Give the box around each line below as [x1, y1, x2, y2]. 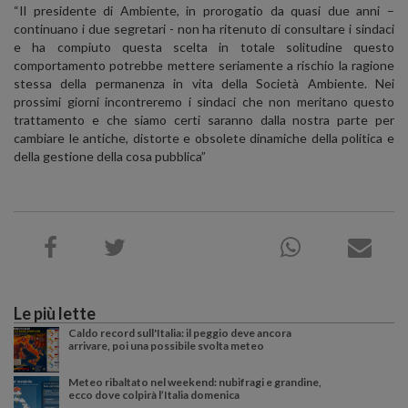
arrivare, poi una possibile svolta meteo [68, 339, 264, 353]
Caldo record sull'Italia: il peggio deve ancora [68, 326, 291, 341]
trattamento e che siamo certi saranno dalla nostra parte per [14, 112, 394, 128]
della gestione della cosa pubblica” [14, 148, 206, 165]
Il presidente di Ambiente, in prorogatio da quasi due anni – [19, 3, 394, 19]
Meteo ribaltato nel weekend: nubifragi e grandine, [68, 375, 321, 390]
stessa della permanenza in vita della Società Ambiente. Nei [14, 76, 394, 92]
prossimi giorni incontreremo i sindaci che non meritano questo [14, 94, 394, 110]
